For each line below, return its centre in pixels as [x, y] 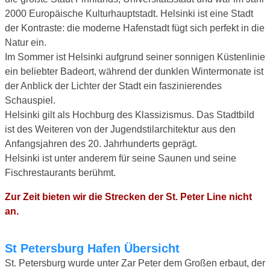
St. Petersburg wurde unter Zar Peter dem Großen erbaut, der [135, 263]
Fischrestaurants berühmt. [60, 172]
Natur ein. [26, 42]
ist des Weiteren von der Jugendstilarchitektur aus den [120, 129]
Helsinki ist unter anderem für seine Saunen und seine [121, 158]
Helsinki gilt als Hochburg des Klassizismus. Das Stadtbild [130, 115]
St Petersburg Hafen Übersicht [96, 248]
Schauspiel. [30, 100]
